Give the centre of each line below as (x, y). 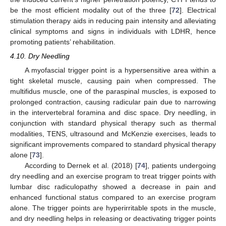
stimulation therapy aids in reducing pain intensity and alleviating (113, 20)
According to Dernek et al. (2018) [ (81, 166)
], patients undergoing (181, 166)
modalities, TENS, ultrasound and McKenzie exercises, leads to (113, 134)
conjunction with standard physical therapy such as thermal (113, 123)
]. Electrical (198, 10)
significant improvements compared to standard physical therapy (113, 145)
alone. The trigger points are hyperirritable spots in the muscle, (113, 208)
